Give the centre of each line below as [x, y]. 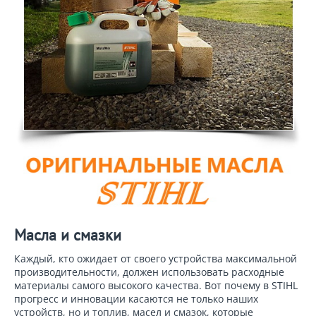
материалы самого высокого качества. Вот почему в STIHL [156, 285]
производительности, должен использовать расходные [149, 272]
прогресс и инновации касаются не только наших [136, 298]
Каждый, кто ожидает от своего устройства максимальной [156, 258]
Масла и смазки [68, 235]
